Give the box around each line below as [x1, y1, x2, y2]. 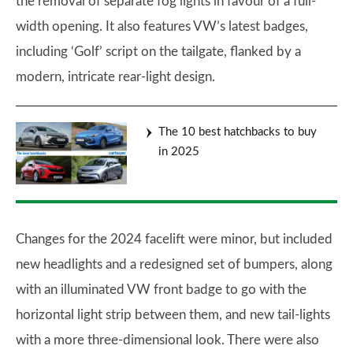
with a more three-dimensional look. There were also [16, 333, 319, 347]
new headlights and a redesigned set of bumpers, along [16, 257, 333, 271]
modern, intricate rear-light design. [16, 70, 215, 84]
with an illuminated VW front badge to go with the [16, 282, 307, 296]
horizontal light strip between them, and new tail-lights [16, 307, 330, 321]
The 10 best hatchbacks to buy [158, 126, 317, 138]
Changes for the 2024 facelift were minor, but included [16, 232, 333, 246]
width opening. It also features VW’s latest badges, [16, 20, 308, 33]
